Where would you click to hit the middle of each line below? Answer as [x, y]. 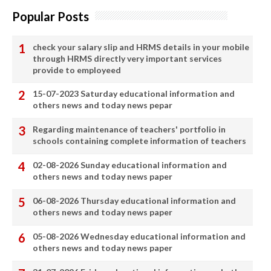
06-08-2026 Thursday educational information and [134, 200]
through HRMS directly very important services [127, 58]
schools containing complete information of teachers [139, 140]
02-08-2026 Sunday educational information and [130, 165]
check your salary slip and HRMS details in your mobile [141, 47]
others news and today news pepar [103, 105]
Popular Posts [51, 16]
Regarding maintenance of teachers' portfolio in [129, 129]
